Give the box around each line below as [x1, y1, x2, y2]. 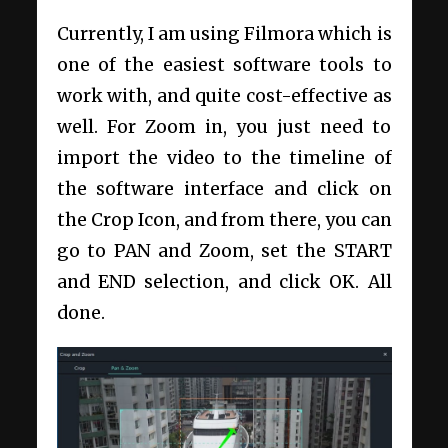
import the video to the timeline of [56, 146, 392, 169]
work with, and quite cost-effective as [56, 84, 392, 107]
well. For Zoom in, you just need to [56, 115, 392, 138]
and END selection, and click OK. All [56, 270, 392, 293]
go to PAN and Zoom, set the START [56, 239, 392, 262]
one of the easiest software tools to [56, 53, 392, 76]
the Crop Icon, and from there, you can [56, 208, 392, 231]
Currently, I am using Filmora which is [56, 22, 392, 45]
